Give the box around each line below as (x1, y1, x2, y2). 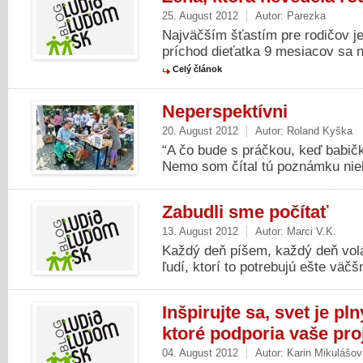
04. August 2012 (162, 347, 238, 359)
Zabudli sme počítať (162, 202, 329, 222)
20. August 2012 (162, 125, 238, 137)
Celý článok (173, 64, 222, 74)
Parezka (287, 10, 326, 22)
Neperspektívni (162, 101, 288, 122)
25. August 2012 (162, 10, 238, 22)
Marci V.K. (287, 225, 336, 237)
